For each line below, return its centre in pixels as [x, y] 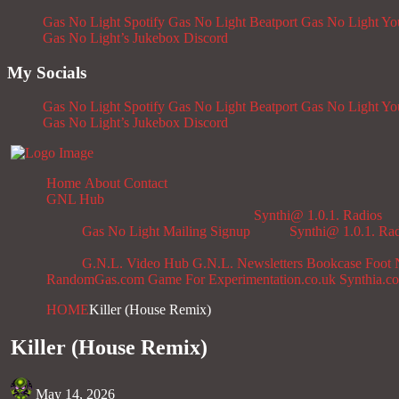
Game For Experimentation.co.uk [242, 280]
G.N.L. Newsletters [248, 264]
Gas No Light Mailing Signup [166, 232]
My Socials [47, 72]
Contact [146, 183]
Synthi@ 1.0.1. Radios [318, 216]
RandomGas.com [95, 280]
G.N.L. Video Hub [135, 264]
